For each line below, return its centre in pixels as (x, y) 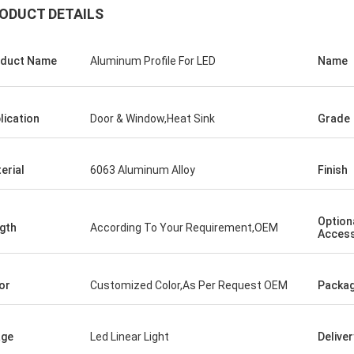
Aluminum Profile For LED (153, 61)
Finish (333, 170)
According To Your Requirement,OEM (184, 228)
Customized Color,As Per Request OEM (189, 285)
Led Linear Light (130, 337)
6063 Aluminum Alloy (143, 170)
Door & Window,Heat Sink (153, 119)
